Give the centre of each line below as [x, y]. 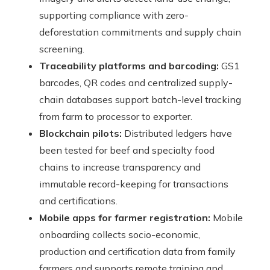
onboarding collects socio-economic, [120, 234]
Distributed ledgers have [177, 133]
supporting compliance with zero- [114, 15]
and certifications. [78, 200]
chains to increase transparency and [120, 167]
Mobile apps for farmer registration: [125, 217]
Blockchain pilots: [80, 133]
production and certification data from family [137, 251]
